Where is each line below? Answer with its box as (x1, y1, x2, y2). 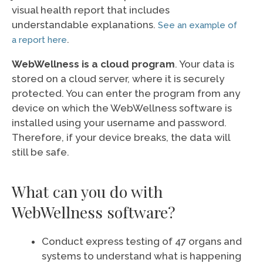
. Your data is (175, 58, 234, 70)
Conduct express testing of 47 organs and (42, 235, 242, 247)
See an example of (158, 20, 237, 31)
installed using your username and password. (12, 117, 227, 129)
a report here (12, 35, 67, 45)
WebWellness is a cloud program (12, 58, 175, 70)
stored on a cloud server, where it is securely (12, 73, 224, 85)
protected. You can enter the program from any (12, 87, 240, 99)
